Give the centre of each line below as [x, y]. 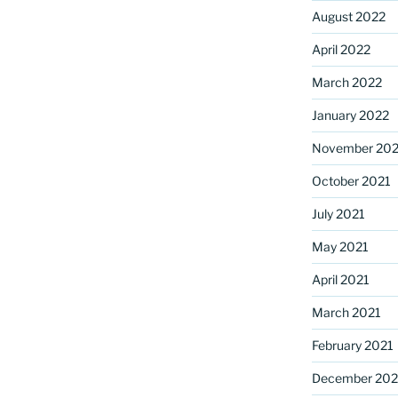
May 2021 [340, 246]
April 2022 [341, 49]
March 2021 [346, 312]
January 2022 [350, 115]
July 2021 [338, 213]
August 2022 [348, 16]
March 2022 [346, 82]
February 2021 [352, 345]
